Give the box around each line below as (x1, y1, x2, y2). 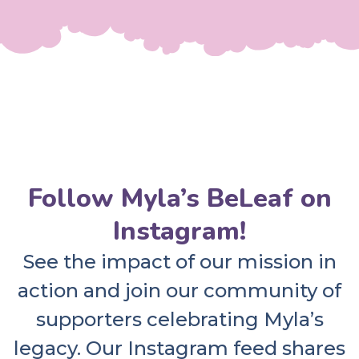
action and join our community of (18, 279, 341, 303)
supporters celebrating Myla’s (35, 308, 324, 332)
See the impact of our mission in (22, 250, 337, 274)
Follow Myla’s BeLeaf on (27, 181, 332, 216)
